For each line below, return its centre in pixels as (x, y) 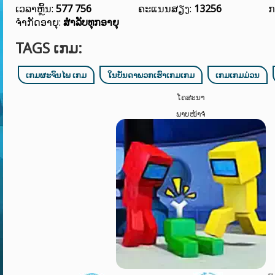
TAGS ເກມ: (49, 48)
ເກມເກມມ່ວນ (238, 75)
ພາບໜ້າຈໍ (191, 114)
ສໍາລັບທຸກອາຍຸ (91, 22)
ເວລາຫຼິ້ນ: (36, 9)
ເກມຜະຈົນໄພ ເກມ (56, 75)
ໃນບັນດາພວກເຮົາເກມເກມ (151, 75)
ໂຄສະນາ (191, 97)
